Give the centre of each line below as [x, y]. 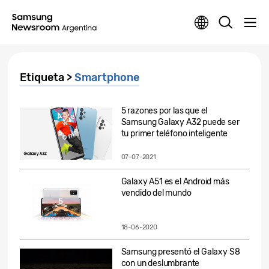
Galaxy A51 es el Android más [175, 181]
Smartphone [107, 77]
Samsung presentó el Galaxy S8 [180, 252]
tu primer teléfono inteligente [174, 134]
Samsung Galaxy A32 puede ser [180, 122]
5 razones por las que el [164, 111]
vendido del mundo [156, 193]
